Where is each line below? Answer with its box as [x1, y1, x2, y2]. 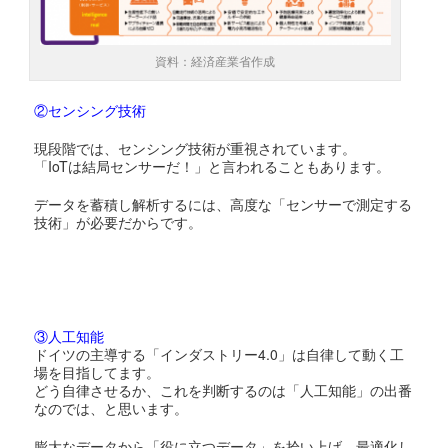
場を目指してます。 [34, 362, 161, 383]
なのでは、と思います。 [34, 398, 189, 419]
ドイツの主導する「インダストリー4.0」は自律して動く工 [34, 344, 405, 365]
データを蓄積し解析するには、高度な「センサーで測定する [34, 194, 413, 215]
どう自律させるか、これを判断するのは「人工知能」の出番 [34, 380, 413, 401]
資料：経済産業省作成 [155, 52, 276, 70]
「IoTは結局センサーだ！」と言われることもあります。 [34, 156, 391, 177]
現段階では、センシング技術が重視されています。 [34, 138, 357, 159]
